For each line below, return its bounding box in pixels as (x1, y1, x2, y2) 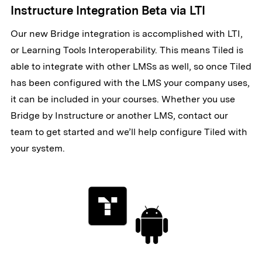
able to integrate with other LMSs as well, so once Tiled (10, 61, 251, 73)
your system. (10, 143, 65, 154)
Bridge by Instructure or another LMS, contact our (10, 110, 228, 122)
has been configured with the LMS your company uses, (10, 77, 250, 89)
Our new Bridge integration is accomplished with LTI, (10, 28, 243, 40)
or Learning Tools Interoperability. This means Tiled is (10, 44, 243, 56)
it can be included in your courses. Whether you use (10, 94, 235, 105)
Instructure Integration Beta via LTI (10, 4, 205, 18)
